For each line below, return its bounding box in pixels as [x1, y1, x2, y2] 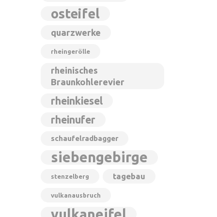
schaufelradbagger [50, 134, 118, 142]
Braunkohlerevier [50, 77, 124, 87]
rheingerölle [50, 48, 90, 55]
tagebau [112, 171, 145, 181]
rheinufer [50, 114, 95, 125]
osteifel [50, 6, 100, 21]
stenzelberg [50, 173, 89, 180]
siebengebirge [50, 149, 148, 165]
